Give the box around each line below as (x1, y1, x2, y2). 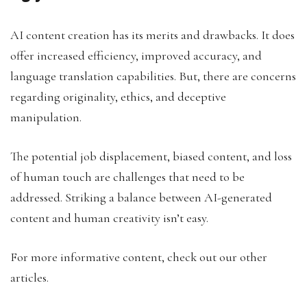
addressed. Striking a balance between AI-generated (10, 189, 272, 205)
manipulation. (10, 109, 84, 125)
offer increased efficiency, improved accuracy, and (10, 47, 262, 63)
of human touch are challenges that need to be (10, 169, 245, 184)
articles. (10, 269, 51, 285)
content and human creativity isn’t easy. (10, 210, 208, 225)
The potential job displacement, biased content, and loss (10, 148, 292, 164)
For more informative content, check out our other (10, 249, 267, 265)
